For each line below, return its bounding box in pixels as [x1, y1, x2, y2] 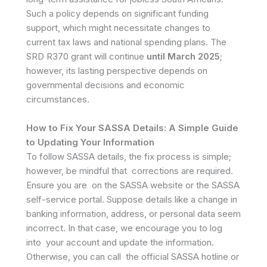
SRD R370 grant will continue [26, 51, 147, 62]
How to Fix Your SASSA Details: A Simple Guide [26, 122, 238, 133]
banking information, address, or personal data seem [26, 208, 241, 219]
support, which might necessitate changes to [26, 22, 210, 33]
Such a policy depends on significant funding [26, 8, 209, 19]
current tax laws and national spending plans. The [26, 36, 226, 48]
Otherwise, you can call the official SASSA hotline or [26, 251, 239, 262]
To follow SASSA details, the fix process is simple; [26, 151, 231, 162]
